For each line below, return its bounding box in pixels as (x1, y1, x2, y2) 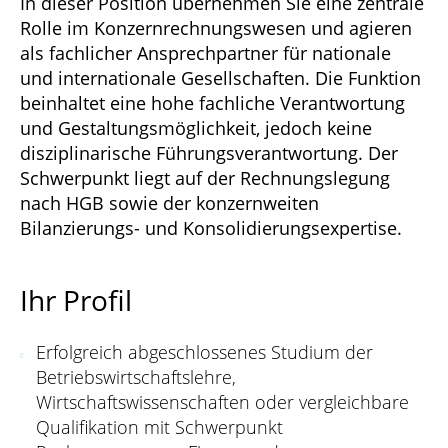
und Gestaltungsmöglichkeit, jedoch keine (20, 115, 372, 140)
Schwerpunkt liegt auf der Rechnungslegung (20, 165, 390, 190)
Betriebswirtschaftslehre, (36, 364, 236, 389)
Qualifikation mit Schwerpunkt (36, 414, 283, 439)
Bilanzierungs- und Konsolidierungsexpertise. (20, 215, 402, 240)
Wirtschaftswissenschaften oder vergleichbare (36, 389, 409, 414)
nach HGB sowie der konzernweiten (20, 190, 319, 215)
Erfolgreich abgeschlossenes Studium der (36, 339, 373, 364)
